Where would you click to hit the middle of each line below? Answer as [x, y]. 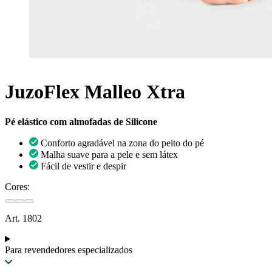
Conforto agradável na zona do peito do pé [122, 143]
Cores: [17, 186]
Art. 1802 [23, 218]
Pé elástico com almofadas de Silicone [81, 121]
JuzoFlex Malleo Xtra [95, 92]
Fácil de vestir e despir [83, 166]
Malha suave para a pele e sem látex [109, 154]
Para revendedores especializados [69, 250]
